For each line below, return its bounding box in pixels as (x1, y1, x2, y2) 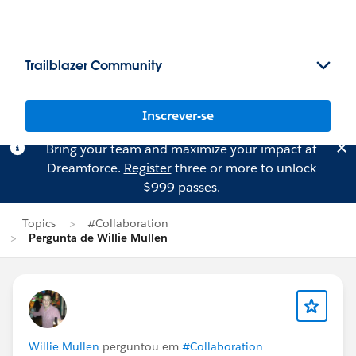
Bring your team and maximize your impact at (45, 141, 317, 157)
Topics (22, 216, 56, 230)
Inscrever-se (142, 107, 214, 124)
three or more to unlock (171, 160, 316, 176)
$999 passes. (142, 179, 220, 195)
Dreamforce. (46, 160, 124, 176)
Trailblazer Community (25, 57, 162, 74)
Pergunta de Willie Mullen (29, 230, 168, 245)
